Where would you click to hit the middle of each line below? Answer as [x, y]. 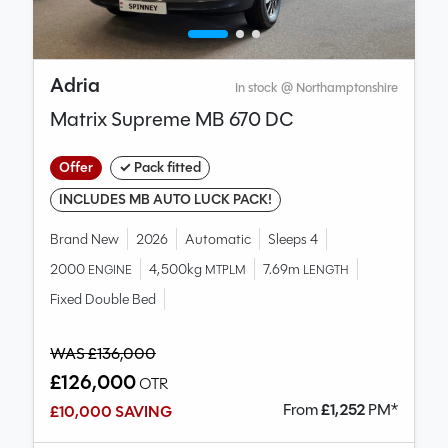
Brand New [84, 239]
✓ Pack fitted [160, 168]
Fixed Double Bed [103, 299]
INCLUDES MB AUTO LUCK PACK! [165, 200]
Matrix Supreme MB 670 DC [172, 120]
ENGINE [110, 270]
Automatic [218, 239]
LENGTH [326, 270]
